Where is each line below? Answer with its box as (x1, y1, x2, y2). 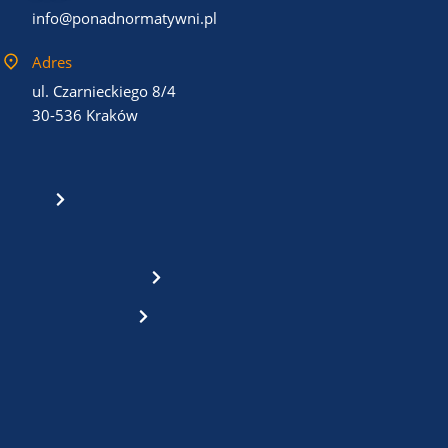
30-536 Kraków (32, 105, 138, 126)
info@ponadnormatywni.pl (32, 8, 217, 29)
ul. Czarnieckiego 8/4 (32, 81, 176, 102)
